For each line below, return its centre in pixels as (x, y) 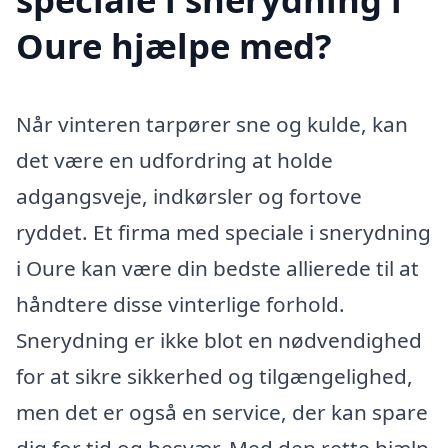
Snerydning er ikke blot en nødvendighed (219, 339)
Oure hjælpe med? (174, 45)
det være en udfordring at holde (174, 159)
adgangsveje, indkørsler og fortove (189, 195)
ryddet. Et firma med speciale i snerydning (223, 231)
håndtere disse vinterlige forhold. (180, 303)
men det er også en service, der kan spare (222, 411)
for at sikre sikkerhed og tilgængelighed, (214, 375)
